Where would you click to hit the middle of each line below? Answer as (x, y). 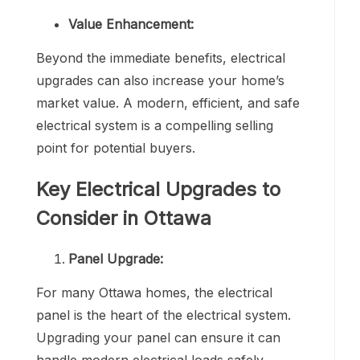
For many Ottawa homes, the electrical (154, 292)
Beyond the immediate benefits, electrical (161, 57)
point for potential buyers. (116, 147)
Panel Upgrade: (118, 258)
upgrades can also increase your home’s (160, 80)
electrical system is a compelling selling (155, 125)
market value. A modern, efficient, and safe (168, 102)
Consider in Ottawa (124, 218)
